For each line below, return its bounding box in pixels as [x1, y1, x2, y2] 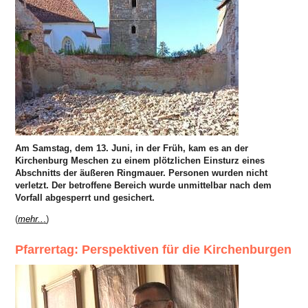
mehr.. [18, 213, 44, 224]
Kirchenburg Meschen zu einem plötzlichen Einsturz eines [15, 155, 265, 166]
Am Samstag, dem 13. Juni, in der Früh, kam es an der [15, 142, 249, 153]
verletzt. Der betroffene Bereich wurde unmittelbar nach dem [15, 179, 272, 190]
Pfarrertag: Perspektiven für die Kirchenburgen [15, 242, 292, 256]
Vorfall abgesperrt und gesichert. [15, 192, 155, 203]
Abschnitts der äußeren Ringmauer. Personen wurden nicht [15, 167, 268, 178]
